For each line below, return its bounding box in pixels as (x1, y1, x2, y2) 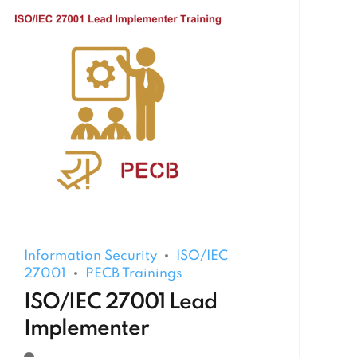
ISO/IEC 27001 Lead (24, 291, 218, 313)
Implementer (24, 317, 150, 339)
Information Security (24, 249, 158, 264)
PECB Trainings (85, 267, 183, 281)
